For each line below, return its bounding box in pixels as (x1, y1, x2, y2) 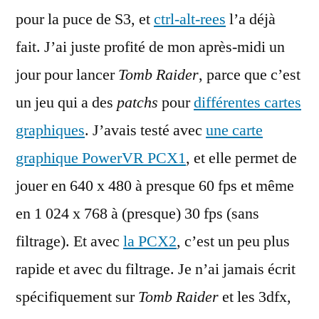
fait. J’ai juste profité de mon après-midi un (16, 37, 285, 58)
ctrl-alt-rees (154, 9, 226, 30)
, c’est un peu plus (177, 231, 290, 252)
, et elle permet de (186, 148, 297, 169)
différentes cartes (194, 93, 301, 113)
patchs (117, 93, 158, 113)
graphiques (16, 120, 85, 141)
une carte (206, 120, 263, 141)
